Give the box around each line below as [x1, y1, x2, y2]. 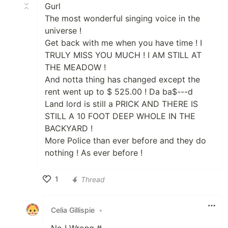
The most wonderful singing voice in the [45, 13, 200, 24]
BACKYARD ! [45, 123, 93, 134]
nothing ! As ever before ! [45, 148, 142, 158]
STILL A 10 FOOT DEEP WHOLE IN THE [45, 111, 195, 122]
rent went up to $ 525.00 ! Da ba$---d [45, 87, 193, 97]
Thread [81, 175, 105, 184]
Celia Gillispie [51, 205, 95, 214]
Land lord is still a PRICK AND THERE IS [45, 99, 198, 109]
